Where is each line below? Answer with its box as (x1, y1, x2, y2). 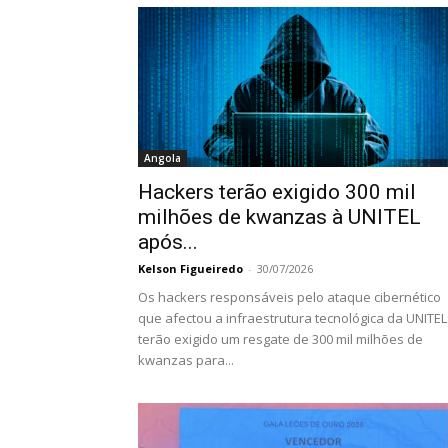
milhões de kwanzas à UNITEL (138, 205, 421, 229)
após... (138, 230, 198, 254)
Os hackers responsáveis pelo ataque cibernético (138, 288, 441, 306)
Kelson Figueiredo (138, 261, 243, 276)
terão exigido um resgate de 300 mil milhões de (138, 330, 423, 348)
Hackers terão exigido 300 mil (138, 180, 416, 204)
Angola (144, 151, 181, 165)
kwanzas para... (138, 351, 234, 369)
